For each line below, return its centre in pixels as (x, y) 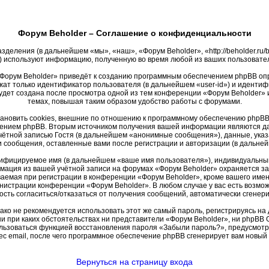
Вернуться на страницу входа (134, 262)
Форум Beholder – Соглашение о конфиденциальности (134, 33)
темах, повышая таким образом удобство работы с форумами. (134, 101)
